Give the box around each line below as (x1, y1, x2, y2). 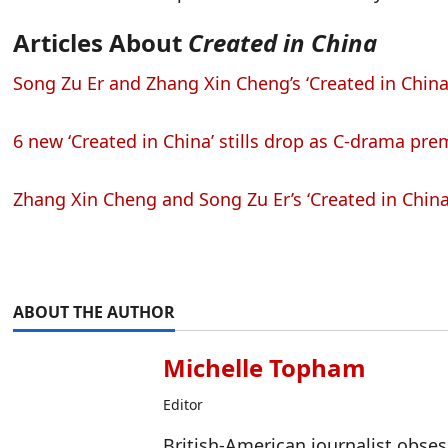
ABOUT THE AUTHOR (13, 301, 176, 324)
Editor (163, 395, 204, 415)
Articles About (13, 26, 189, 60)
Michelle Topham (163, 351, 367, 385)
